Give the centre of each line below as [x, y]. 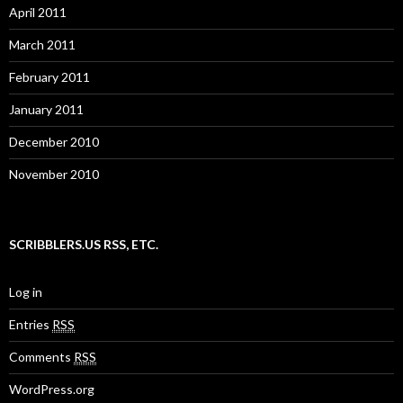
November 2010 [54, 174]
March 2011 [42, 44]
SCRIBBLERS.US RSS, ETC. [84, 244]
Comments [41, 356]
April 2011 [38, 12]
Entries [31, 324]
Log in [26, 291]
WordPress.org [52, 389]
